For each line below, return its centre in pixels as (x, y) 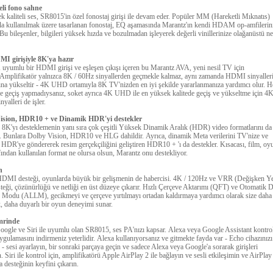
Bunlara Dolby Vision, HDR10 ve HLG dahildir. (74, 136)
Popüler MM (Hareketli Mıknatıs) (221, 16)
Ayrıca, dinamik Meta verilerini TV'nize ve (207, 136)
